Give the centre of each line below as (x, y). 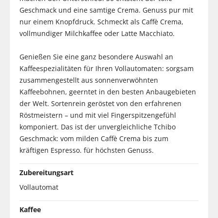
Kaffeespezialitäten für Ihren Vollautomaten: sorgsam (107, 68)
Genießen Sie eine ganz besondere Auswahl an (96, 56)
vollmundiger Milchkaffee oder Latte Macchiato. (97, 33)
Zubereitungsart (46, 172)
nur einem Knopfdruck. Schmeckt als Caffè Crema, (101, 21)
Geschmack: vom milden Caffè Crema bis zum (94, 138)
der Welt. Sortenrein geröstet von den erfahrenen (100, 103)
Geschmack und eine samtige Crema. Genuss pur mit (106, 10)
